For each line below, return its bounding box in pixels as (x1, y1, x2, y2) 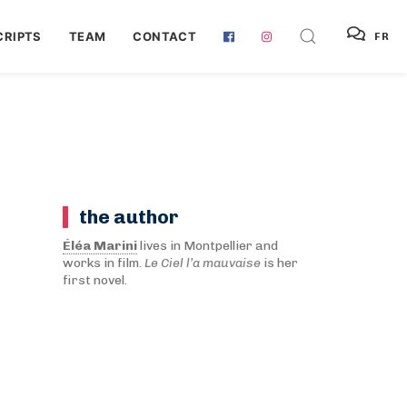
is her (260, 255, 298, 271)
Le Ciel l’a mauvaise (144, 255, 261, 271)
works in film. (62, 255, 144, 271)
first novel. (62, 273, 127, 288)
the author (78, 205, 178, 228)
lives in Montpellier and (136, 238, 278, 253)
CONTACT (133, 29, 197, 44)
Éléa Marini (62, 238, 137, 253)
